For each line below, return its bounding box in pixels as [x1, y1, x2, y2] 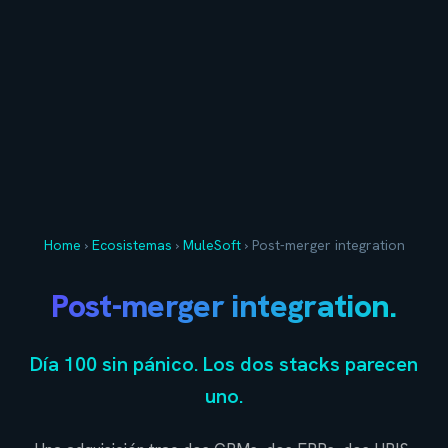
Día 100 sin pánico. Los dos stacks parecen [30, 350, 418, 377]
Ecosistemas [91, 235, 172, 254]
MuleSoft [182, 235, 241, 254]
